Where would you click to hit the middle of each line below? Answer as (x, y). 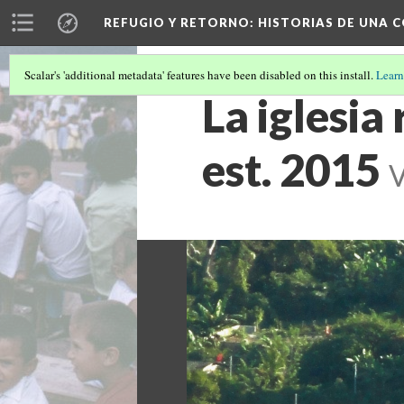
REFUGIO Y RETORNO (177, 23)
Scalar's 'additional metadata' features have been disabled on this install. (200, 75)
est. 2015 (291, 170)
